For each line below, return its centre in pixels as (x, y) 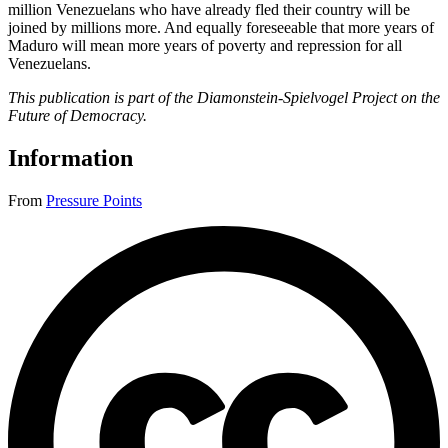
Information (70, 158)
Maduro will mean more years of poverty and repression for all (205, 46)
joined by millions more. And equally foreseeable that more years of (221, 28)
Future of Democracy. (77, 116)
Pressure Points (94, 201)
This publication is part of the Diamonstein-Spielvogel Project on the (224, 98)
